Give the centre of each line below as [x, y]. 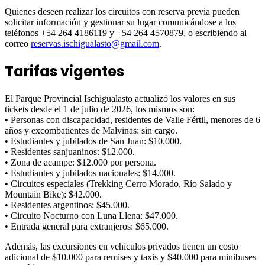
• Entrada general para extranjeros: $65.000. [87, 226]
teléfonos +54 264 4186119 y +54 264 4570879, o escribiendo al [126, 33]
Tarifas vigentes [64, 71]
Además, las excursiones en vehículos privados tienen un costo [122, 246]
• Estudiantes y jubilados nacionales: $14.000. [90, 173]
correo [18, 43]
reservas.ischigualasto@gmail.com [95, 43]
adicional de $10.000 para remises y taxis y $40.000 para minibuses [130, 257]
